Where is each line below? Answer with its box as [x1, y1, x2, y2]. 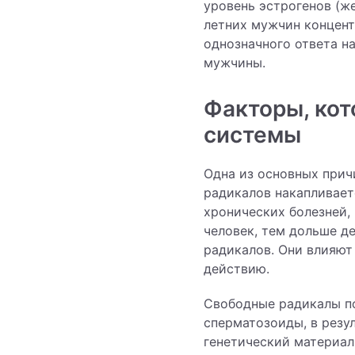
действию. [204, 261, 269, 277]
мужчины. [204, 55, 265, 71]
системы [204, 121, 301, 149]
